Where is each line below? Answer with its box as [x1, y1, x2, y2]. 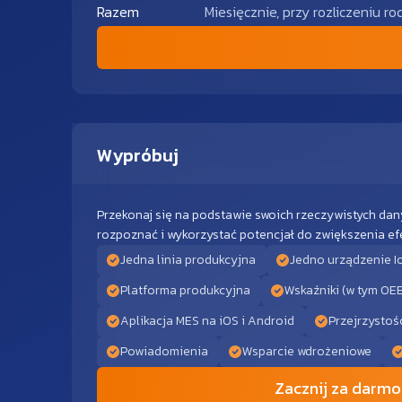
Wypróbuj [97, 142, 179, 170]
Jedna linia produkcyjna [120, 250, 256, 270]
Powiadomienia [120, 342, 208, 362]
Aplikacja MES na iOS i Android [120, 311, 294, 331]
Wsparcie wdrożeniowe [242, 342, 371, 362]
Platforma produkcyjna [120, 281, 250, 301]
